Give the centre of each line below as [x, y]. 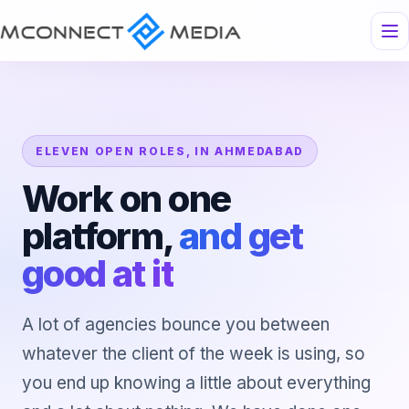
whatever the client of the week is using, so [194, 354]
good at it [98, 273]
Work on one [126, 199]
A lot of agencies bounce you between [176, 325]
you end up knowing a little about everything [196, 383]
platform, [100, 236]
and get [241, 236]
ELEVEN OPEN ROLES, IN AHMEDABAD [170, 151]
